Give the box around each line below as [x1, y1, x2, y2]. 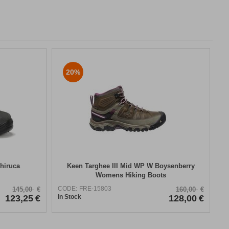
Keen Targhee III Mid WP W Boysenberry [67, 162, 195, 170]
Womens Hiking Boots [96, 171, 166, 179]
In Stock [58, 193, 81, 200]
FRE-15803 [79, 185, 111, 192]
